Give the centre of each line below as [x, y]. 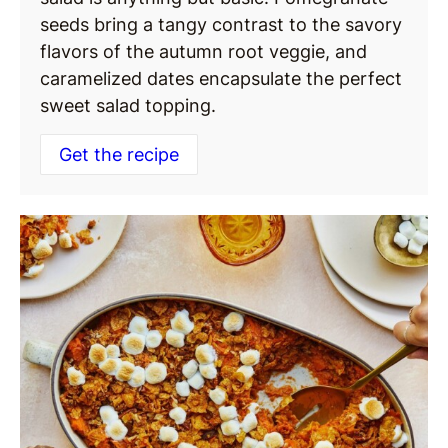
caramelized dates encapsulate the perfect [221, 79]
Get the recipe [119, 155]
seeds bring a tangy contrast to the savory [221, 25]
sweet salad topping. [128, 106]
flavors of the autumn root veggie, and [203, 52]
